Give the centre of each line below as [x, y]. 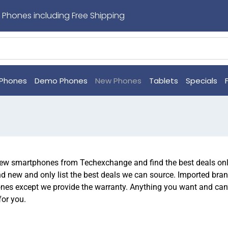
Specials [202, 80]
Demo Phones [61, 80]
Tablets [164, 80]
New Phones [118, 80]
